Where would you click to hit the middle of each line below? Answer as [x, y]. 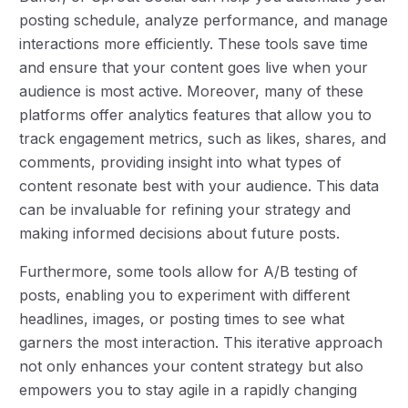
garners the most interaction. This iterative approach [201, 342]
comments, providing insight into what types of [181, 162]
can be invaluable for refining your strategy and [185, 209]
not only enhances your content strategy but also [192, 366]
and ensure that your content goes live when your [194, 67]
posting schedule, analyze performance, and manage [204, 20]
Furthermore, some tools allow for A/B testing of [189, 271]
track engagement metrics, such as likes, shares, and [203, 138]
